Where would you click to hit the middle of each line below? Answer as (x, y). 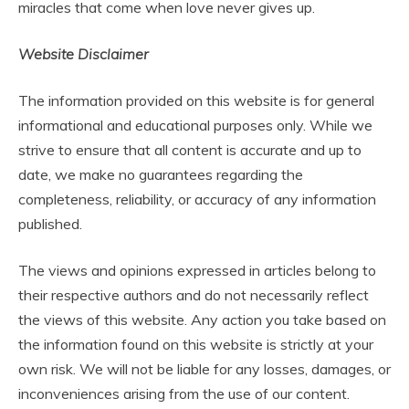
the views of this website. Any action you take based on (202, 319)
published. (50, 223)
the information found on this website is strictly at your (196, 344)
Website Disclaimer (84, 53)
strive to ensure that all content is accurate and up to (190, 149)
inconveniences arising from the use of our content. (184, 393)
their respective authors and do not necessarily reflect (194, 294)
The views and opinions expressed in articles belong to (197, 270)
